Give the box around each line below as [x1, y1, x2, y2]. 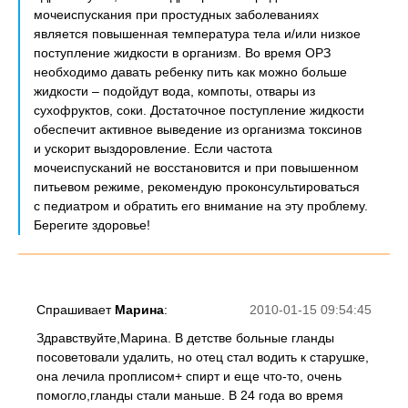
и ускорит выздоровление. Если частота [34, 141, 272, 156]
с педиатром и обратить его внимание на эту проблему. [34, 199, 368, 213]
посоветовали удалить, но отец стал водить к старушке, [36, 350, 369, 364]
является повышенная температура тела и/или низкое [34, 26, 361, 41]
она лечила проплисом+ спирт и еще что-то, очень [36, 369, 342, 383]
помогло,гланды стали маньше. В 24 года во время [36, 388, 343, 403]
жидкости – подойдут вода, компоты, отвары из [34, 84, 315, 98]
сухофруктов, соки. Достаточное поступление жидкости [34, 103, 364, 117]
